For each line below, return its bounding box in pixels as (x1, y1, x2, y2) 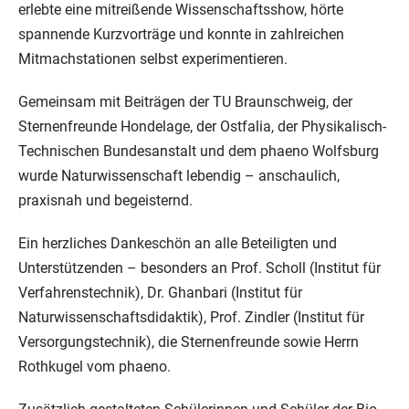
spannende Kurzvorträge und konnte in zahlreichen (18, 26, 344, 44)
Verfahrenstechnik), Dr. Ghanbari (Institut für (18, 284, 302, 302)
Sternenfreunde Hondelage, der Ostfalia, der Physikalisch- (18, 118, 386, 136)
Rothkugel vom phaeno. (18, 358, 171, 376)
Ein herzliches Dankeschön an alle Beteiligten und (18, 235, 337, 253)
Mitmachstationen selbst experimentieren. (18, 50, 288, 68)
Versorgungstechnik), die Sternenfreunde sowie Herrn (18, 333, 359, 351)
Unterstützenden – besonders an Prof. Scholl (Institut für (18, 259, 381, 278)
